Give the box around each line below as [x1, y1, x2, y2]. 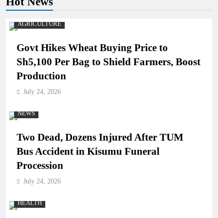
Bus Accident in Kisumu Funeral [17, 145, 160, 157]
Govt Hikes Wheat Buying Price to [17, 42, 168, 54]
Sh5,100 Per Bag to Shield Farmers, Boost [17, 56, 200, 68]
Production [17, 70, 66, 82]
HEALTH [18, 200, 42, 206]
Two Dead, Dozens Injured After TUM [17, 131, 183, 143]
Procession [17, 160, 63, 171]
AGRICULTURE [18, 20, 61, 27]
